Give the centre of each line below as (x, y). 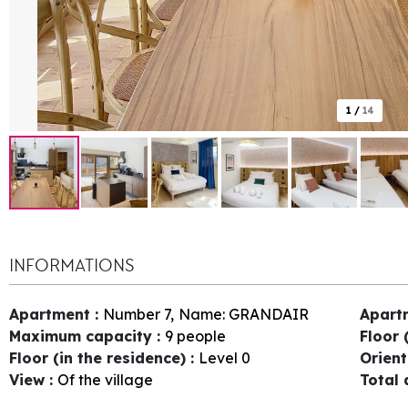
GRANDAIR (268, 314)
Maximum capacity (83, 336)
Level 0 (224, 357)
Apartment (52, 314)
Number (132, 314)
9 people (195, 336)
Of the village (105, 379)
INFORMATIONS (71, 265)
